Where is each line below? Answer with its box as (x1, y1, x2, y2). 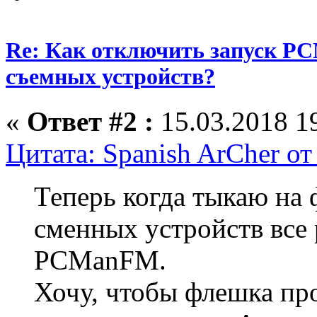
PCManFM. (34, 245, 166, 276)
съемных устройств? (6, 64, 215, 90)
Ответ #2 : (27, 106, 154, 137)
